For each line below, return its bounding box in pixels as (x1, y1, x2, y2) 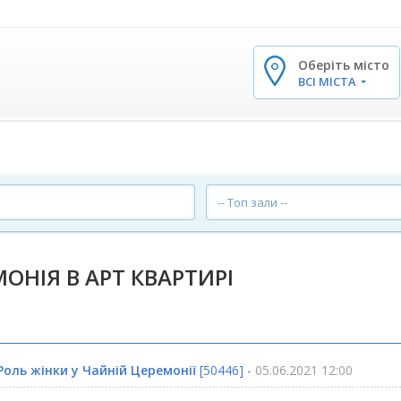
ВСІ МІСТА (298, 73, 359, 90)
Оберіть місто (298, 55, 389, 73)
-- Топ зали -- (218, 194, 288, 210)
